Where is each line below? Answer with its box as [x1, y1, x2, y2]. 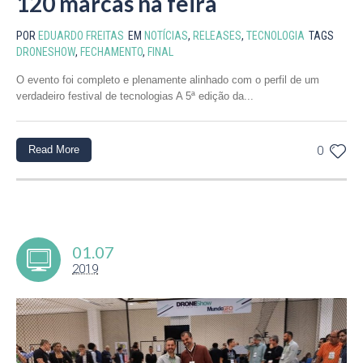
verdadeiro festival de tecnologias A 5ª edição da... [16, 90, 254, 103]
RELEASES [193, 29, 241, 43]
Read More [28, 143, 79, 156]
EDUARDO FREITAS [38, 29, 124, 43]
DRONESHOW [16, 45, 75, 59]
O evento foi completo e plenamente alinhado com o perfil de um [16, 74, 319, 87]
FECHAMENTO [80, 45, 143, 59]
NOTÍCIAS [144, 29, 188, 43]
